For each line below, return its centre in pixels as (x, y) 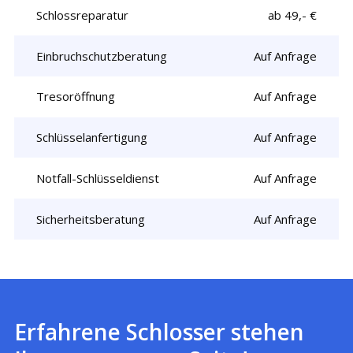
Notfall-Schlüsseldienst (98, 178)
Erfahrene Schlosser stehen (160, 332)
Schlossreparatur (83, 15)
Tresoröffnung (76, 97)
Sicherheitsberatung (91, 219)
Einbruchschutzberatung (102, 56)
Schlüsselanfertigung (92, 137)
